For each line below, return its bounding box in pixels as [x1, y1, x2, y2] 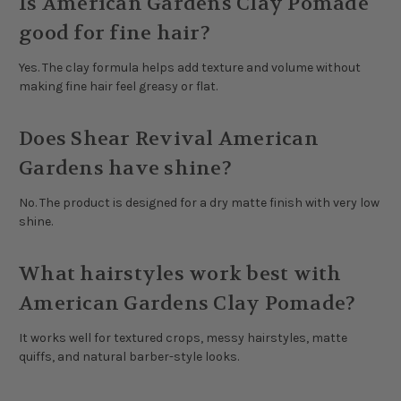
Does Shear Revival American [19, 126, 319, 152]
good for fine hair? [19, 21, 210, 47]
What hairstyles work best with [19, 261, 342, 287]
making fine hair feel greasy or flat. [19, 79, 218, 95]
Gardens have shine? [19, 156, 232, 182]
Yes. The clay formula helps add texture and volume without [19, 60, 361, 76]
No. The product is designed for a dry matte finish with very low [19, 195, 380, 211]
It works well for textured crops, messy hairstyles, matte [19, 330, 347, 346]
